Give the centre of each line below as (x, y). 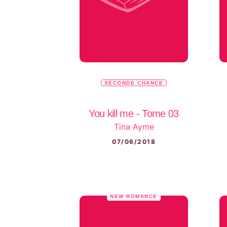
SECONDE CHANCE (134, 83)
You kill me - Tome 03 (134, 114)
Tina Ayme (134, 127)
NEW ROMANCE (134, 196)
